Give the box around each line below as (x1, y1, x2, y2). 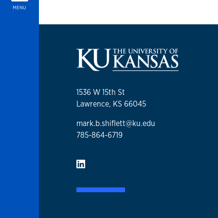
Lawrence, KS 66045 (76, 99, 146, 109)
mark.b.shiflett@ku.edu (76, 118, 155, 129)
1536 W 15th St (76, 87, 125, 98)
